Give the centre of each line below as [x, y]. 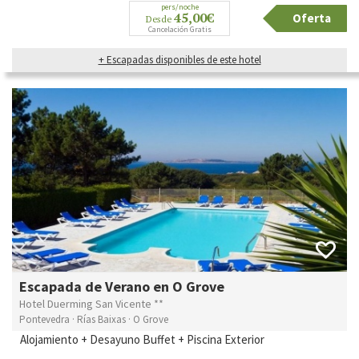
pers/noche [179, 7]
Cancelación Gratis [179, 30]
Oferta [312, 18]
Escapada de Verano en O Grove [122, 286]
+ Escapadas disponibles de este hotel [179, 60]
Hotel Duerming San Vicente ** [91, 303]
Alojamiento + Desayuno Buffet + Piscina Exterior [142, 339]
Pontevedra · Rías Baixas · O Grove [94, 319]
